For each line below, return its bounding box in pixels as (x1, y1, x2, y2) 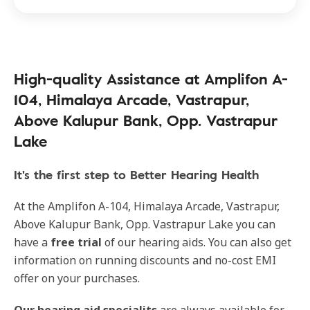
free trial (48, 235, 102, 250)
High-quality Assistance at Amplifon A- (14, 67, 288, 91)
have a (14, 235, 48, 250)
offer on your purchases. (14, 271, 140, 286)
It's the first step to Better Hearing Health (14, 165, 259, 184)
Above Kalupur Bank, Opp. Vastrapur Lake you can (14, 217, 275, 232)
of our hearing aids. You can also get (102, 235, 291, 250)
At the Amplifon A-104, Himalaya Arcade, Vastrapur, (14, 199, 280, 215)
